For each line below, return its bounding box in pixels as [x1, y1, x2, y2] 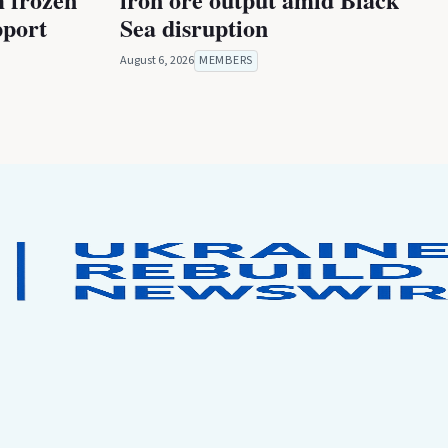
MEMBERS [199, 51, 253, 69]
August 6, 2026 [120, 51, 194, 69]
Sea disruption [120, 9, 268, 45]
